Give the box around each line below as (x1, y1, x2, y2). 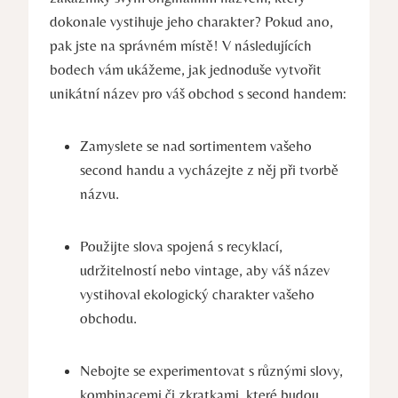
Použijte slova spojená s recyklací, (80, 237, 283, 256)
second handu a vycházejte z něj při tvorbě (80, 161, 338, 179)
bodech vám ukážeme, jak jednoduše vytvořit (50, 60, 322, 79)
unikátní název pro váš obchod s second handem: (50, 84, 346, 103)
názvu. (80, 185, 119, 203)
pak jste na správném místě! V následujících (50, 36, 312, 55)
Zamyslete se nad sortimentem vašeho (80, 137, 312, 155)
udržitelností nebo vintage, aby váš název (80, 261, 330, 280)
